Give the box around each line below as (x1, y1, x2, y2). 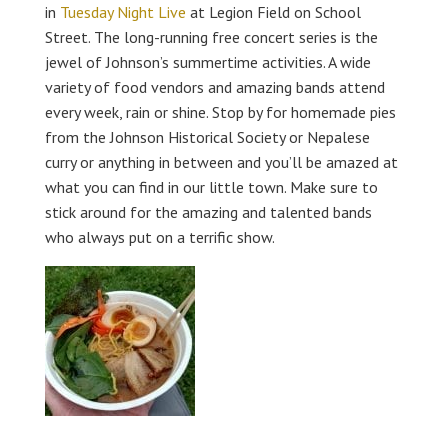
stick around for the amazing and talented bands (44, 201, 372, 222)
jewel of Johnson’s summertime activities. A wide (44, 51, 371, 72)
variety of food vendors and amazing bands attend (44, 76, 385, 97)
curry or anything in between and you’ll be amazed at (44, 151, 398, 172)
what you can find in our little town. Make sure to (44, 176, 378, 197)
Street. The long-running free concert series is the (44, 26, 378, 47)
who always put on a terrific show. (44, 226, 275, 247)
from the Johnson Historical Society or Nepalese (44, 126, 370, 147)
